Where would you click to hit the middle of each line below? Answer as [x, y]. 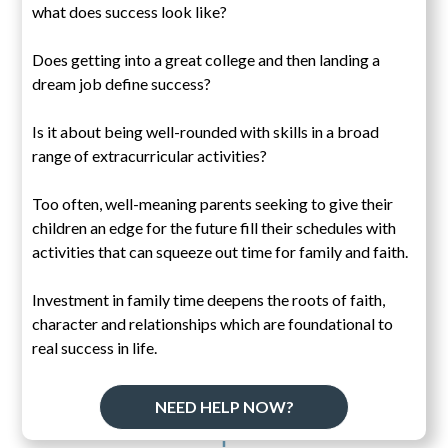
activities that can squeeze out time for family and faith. [220, 251]
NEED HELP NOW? [224, 406]
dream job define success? [122, 83]
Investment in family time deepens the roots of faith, [209, 299]
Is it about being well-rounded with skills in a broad [206, 131]
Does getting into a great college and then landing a [206, 59]
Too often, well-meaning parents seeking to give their [213, 203]
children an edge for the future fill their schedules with [214, 227]
